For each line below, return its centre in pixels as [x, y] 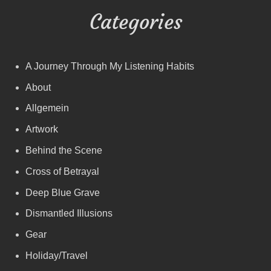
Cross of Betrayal [62, 171]
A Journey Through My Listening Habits [109, 66]
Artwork [41, 129]
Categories [135, 21]
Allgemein [47, 108]
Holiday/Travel [56, 256]
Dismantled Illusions [69, 214]
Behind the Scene [64, 151]
